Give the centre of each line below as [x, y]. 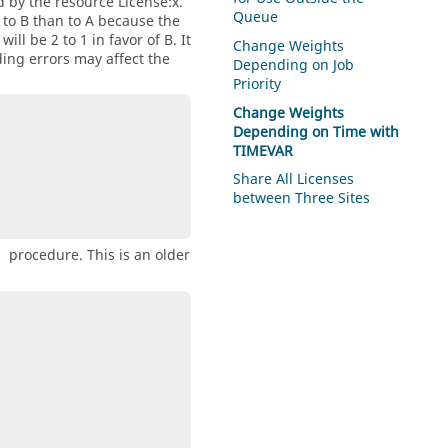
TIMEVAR [263, 151]
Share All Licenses [294, 180]
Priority [257, 84]
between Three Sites [302, 199]
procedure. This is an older [97, 256]
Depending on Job [294, 65]
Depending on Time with [316, 132]
